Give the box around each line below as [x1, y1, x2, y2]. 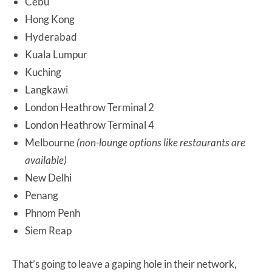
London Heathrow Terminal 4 [25, 118, 154, 131]
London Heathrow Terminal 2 [25, 100, 154, 114]
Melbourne [25, 135, 76, 149]
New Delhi [25, 171, 72, 184]
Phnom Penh [25, 206, 80, 219]
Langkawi [25, 83, 68, 96]
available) [25, 153, 67, 166]
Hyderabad [25, 30, 77, 43]
